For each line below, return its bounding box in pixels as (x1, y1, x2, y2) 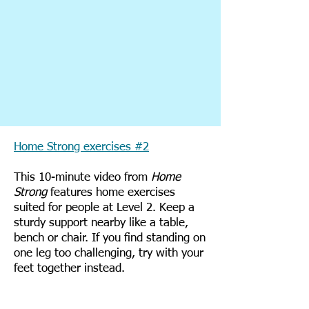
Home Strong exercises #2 (14, 141, 149, 153)
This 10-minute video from (14, 172, 151, 183)
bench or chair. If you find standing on (14, 232, 206, 244)
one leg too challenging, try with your (14, 248, 203, 259)
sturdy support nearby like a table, (14, 217, 188, 229)
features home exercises (50, 187, 175, 199)
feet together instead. (14, 263, 125, 275)
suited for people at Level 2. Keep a (14, 202, 195, 214)
